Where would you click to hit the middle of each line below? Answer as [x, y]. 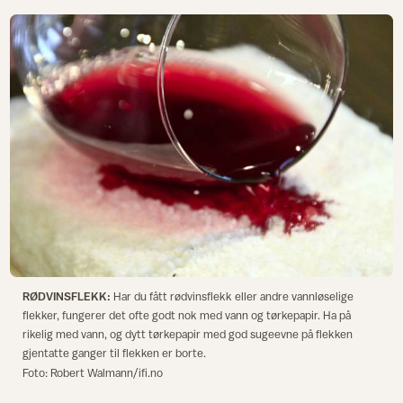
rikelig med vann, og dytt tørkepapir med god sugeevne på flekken [187, 335]
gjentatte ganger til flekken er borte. [125, 354]
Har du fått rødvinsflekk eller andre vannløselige [232, 297]
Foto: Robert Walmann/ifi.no [92, 373]
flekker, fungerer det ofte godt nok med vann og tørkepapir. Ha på [186, 316]
